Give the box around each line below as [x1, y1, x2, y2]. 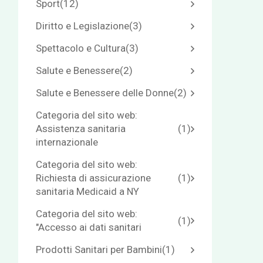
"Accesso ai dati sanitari [36, 221, 141, 233]
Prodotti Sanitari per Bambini [36, 244, 162, 255]
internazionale [36, 136, 98, 148]
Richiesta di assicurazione [36, 172, 151, 184]
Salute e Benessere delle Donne [36, 87, 174, 99]
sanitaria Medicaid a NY [36, 186, 139, 197]
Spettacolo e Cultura [36, 42, 126, 54]
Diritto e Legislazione [36, 20, 129, 32]
